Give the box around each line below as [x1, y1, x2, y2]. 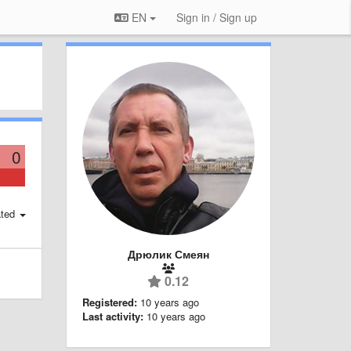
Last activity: [81, 308, 143, 324]
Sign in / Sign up [176, 9, 257, 25]
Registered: [81, 294, 137, 309]
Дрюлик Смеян [127, 245, 209, 262]
